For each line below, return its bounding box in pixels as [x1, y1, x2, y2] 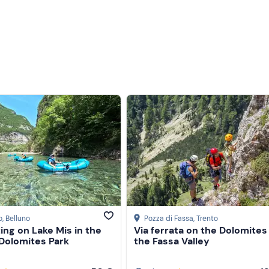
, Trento [193, 214, 218, 224]
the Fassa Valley [134, 235, 210, 248]
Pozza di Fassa [144, 214, 193, 224]
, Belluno [2, 214, 30, 224]
